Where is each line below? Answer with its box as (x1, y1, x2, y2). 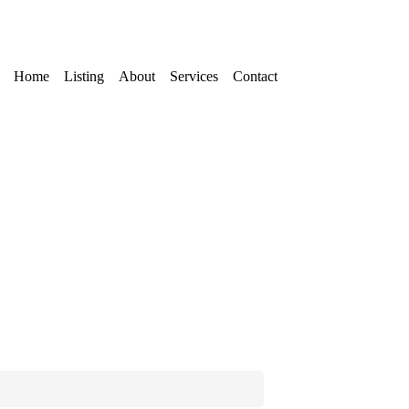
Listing (64, 68, 104, 84)
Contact (233, 68, 278, 84)
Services (170, 68, 218, 84)
